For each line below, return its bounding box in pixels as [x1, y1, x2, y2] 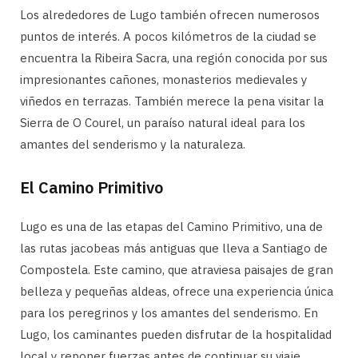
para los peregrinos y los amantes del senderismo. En [20, 304, 318, 320]
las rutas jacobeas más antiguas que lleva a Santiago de [20, 240, 328, 256]
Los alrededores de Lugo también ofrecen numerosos [20, 6, 320, 22]
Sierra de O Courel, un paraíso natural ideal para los [20, 114, 305, 130]
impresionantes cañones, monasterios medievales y [20, 71, 307, 87]
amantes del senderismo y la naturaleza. [20, 136, 245, 152]
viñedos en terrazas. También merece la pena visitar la [20, 93, 324, 109]
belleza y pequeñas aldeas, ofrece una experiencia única [20, 283, 333, 299]
